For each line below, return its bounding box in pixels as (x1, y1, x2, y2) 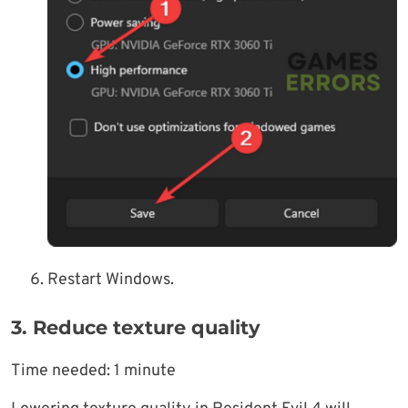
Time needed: (11, 361, 114, 382)
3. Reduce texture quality (11, 316, 260, 340)
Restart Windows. (47, 270, 174, 291)
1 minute (114, 361, 176, 382)
